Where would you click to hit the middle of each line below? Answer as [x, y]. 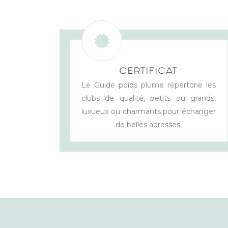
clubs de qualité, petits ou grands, [149, 98]
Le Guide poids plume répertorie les [149, 85]
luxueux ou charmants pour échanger [149, 112]
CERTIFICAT [149, 72]
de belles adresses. [149, 125]
